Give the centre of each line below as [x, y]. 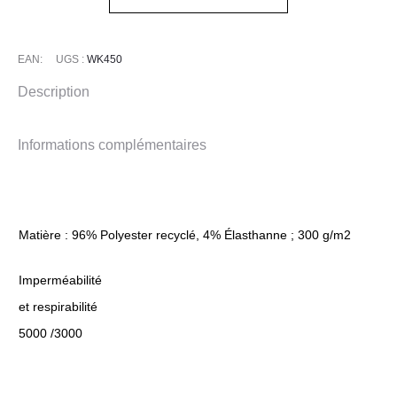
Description [54, 92]
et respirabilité [58, 307]
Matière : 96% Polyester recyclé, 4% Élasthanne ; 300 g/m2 [185, 235]
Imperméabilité [60, 280]
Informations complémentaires [112, 145]
